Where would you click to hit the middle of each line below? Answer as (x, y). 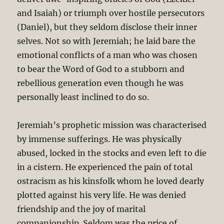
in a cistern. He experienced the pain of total (105, 167)
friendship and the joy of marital (81, 209)
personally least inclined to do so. (83, 97)
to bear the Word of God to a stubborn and (101, 69)
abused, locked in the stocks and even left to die (112, 153)
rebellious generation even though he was (100, 83)
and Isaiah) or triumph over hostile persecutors (111, 13)
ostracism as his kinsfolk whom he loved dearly (111, 181)
